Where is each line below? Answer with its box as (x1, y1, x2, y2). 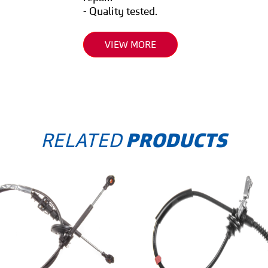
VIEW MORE (105, 38, 157, 51)
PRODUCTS (126, 128, 227, 154)
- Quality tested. (83, 4, 158, 19)
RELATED (41, 128, 126, 153)
